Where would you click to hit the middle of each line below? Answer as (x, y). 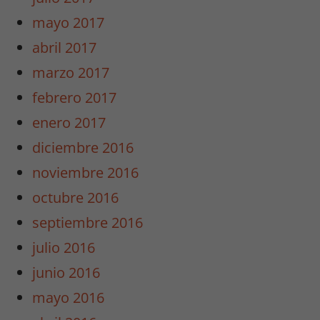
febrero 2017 (75, 98)
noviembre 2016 (86, 173)
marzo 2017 (71, 73)
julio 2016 (64, 248)
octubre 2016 (76, 198)
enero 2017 (69, 123)
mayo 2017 (69, 23)
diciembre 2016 (83, 148)
